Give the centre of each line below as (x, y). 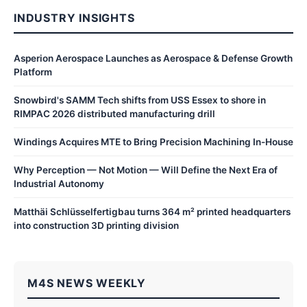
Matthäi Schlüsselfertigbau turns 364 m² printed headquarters (152, 211)
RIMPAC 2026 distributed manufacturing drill (114, 113)
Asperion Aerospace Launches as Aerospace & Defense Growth (153, 58)
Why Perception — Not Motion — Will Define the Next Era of (146, 170)
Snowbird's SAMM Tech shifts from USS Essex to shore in (140, 100)
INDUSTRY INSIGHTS (74, 17)
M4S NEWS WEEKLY (87, 283)
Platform (33, 72)
